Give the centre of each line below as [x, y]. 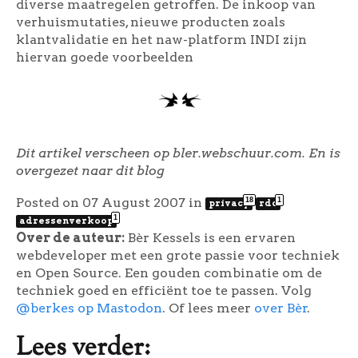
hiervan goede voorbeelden [105, 57]
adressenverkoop [66, 220]
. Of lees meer [208, 308]
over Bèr [281, 308]
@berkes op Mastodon [89, 308]
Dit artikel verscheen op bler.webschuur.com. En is [178, 153]
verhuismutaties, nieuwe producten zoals [151, 22]
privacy [229, 203]
